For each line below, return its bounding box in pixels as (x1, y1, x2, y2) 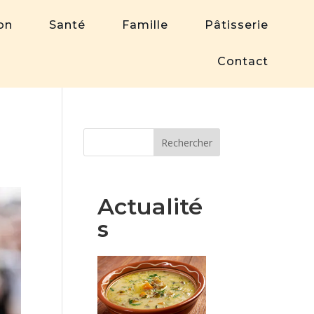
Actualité (97, 192, 203, 220)
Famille (122, 18, 168, 32)
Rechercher (161, 135, 212, 149)
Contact (217, 55, 268, 68)
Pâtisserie (205, 18, 268, 32)
